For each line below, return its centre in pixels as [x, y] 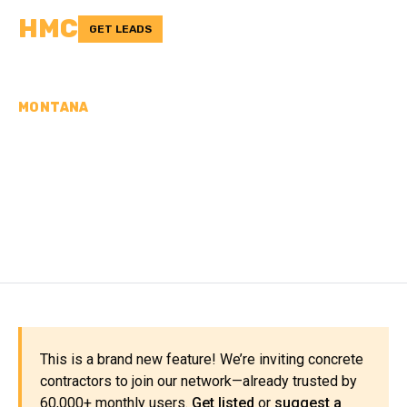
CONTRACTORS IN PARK [191, 176]
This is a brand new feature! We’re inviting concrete [202, 359]
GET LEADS [120, 29]
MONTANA [54, 108]
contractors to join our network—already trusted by [199, 381]
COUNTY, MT [108, 208]
